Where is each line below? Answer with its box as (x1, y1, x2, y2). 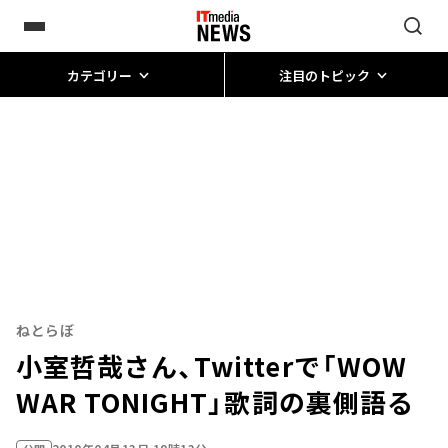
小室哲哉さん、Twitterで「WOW (16, 347, 407, 384)
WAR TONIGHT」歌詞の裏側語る (16, 383, 414, 420)
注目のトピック (278, 65, 370, 85)
